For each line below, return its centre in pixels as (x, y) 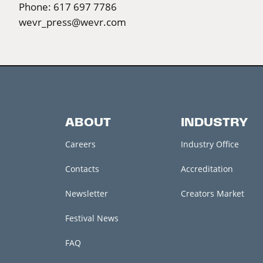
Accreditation (207, 168)
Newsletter (86, 193)
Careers (80, 144)
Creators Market (212, 193)
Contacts (82, 168)
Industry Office (210, 144)
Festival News (92, 218)
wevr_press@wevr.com (73, 22)
